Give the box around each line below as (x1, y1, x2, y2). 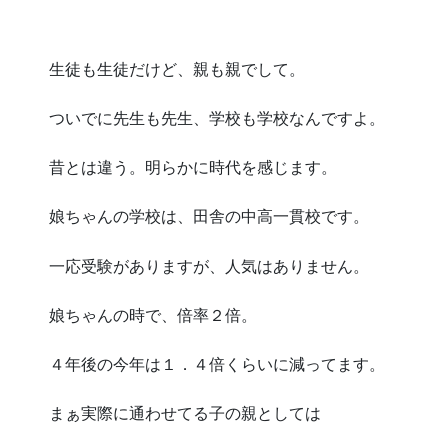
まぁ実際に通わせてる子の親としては (49, 405, 321, 423)
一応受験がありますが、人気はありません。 (49, 257, 369, 275)
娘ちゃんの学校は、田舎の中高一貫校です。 (49, 208, 369, 226)
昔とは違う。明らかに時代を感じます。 (49, 159, 337, 177)
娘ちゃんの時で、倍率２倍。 (49, 306, 257, 324)
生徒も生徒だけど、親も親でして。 (49, 60, 305, 78)
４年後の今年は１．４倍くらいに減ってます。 (49, 355, 385, 373)
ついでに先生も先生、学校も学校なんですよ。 (49, 109, 385, 127)
